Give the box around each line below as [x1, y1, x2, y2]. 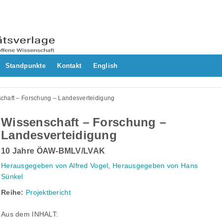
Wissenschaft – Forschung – [1, 115, 166, 129]
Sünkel [1, 172, 23, 181]
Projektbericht [25, 188, 71, 197]
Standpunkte [5, 62, 46, 70]
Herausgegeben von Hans [112, 162, 198, 170]
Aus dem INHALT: [1, 210, 58, 219]
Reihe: [1, 188, 24, 197]
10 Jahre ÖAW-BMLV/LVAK [1, 147, 106, 156]
